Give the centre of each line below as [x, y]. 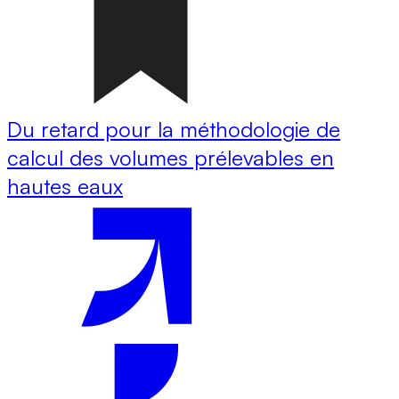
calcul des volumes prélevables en [171, 157]
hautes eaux [65, 186]
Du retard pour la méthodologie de [174, 129]
